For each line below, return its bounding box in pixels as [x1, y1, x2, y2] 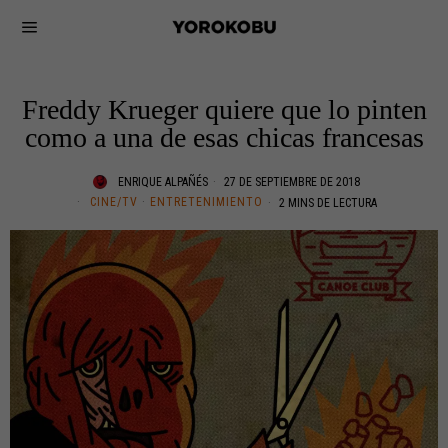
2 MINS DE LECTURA [275, 196, 377, 210]
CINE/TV [89, 195, 138, 209]
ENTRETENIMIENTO [149, 195, 263, 209]
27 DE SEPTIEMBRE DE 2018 [221, 175, 360, 189]
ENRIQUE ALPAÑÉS [118, 175, 208, 189]
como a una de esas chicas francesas [24, 122, 424, 153]
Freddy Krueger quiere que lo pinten [21, 94, 427, 125]
